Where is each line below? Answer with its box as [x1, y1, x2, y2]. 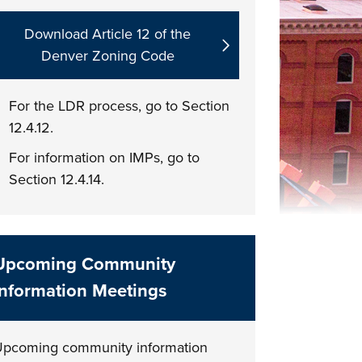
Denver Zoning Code [40, 47, 175, 65]
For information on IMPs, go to [8, 149, 200, 166]
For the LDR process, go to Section [8, 97, 229, 115]
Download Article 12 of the [24, 25, 192, 43]
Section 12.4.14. [8, 170, 104, 188]
